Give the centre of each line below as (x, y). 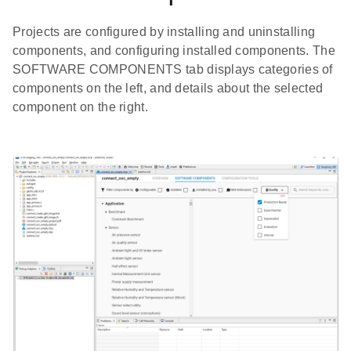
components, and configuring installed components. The (174, 51)
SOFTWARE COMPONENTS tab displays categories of (173, 70)
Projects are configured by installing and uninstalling (164, 32)
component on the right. (80, 107)
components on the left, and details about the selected (168, 89)
